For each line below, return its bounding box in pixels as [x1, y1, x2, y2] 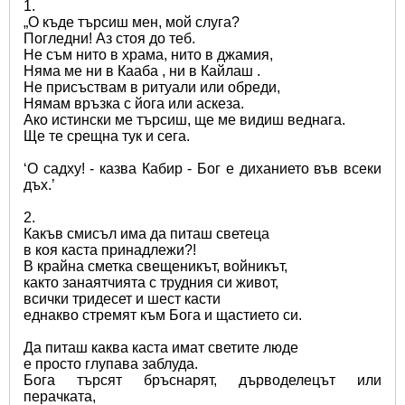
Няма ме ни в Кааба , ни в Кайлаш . [24, 62, 260, 79]
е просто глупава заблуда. [24, 355, 198, 372]
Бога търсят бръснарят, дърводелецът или [24, 372, 381, 388]
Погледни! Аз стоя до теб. [24, 30, 195, 46]
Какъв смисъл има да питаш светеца [24, 225, 269, 241]
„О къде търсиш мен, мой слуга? [24, 14, 240, 30]
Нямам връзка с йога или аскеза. [24, 95, 244, 111]
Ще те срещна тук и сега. [24, 127, 190, 144]
